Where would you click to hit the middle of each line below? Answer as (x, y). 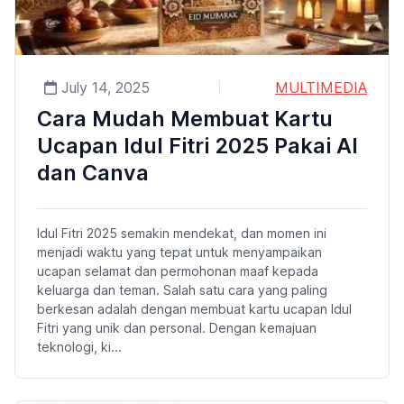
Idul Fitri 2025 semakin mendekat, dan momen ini (182, 233)
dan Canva (93, 172)
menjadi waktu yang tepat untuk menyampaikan (179, 252)
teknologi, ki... (79, 346)
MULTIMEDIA (321, 87)
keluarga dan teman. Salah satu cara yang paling (182, 289)
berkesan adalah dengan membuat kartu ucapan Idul (194, 308)
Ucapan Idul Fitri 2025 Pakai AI (197, 145)
